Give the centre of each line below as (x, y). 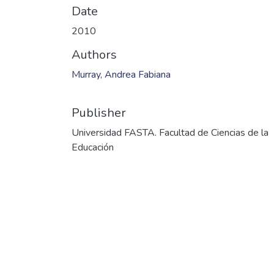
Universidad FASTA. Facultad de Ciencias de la (170, 133)
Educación (93, 148)
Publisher (99, 113)
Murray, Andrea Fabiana (121, 75)
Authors (94, 55)
